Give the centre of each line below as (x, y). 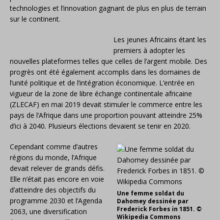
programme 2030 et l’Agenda (56, 201)
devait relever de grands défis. (57, 168)
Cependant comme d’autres (54, 147)
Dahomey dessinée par (153, 201)
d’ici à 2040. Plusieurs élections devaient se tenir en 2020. (100, 126)
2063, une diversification (48, 211)
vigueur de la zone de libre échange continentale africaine (101, 94)
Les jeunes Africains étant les (160, 40)
